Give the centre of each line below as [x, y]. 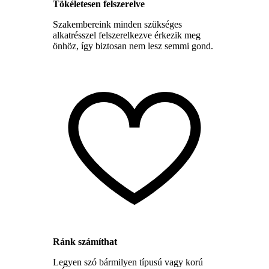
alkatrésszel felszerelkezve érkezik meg [127, 35]
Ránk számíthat [85, 241]
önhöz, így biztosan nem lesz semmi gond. [133, 46]
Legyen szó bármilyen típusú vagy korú [128, 262]
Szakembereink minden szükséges [117, 24]
